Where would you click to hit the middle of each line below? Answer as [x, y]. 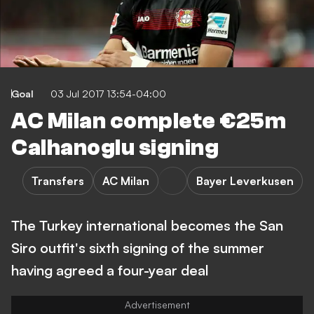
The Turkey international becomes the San [147, 225]
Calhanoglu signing [115, 148]
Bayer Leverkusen [245, 181]
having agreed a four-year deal [110, 270]
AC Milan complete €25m [149, 121]
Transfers [58, 181]
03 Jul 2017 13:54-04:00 [108, 94]
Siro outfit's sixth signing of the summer [138, 248]
